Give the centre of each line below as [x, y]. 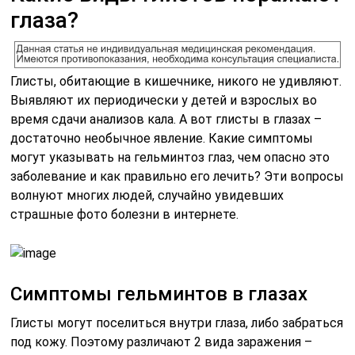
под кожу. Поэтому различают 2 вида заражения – [162, 342]
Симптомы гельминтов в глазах [159, 294]
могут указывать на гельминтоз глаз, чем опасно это [170, 157]
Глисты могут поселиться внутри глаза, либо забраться [177, 323]
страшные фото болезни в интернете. [125, 214]
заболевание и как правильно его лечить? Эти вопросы [177, 176]
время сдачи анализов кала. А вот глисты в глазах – [166, 119]
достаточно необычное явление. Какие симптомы [162, 138]
